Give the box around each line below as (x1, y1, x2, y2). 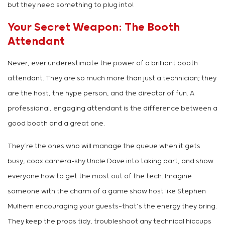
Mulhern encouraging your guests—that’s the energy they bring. (8, 203, 217, 211)
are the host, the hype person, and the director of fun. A (8, 90, 194, 98)
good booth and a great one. (8, 120, 105, 128)
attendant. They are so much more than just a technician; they (8, 75, 216, 83)
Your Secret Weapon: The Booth (8, 21, 180, 34)
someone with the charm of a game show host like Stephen (8, 188, 206, 196)
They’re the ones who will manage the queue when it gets (8, 143, 200, 151)
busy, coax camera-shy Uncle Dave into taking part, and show (8, 158, 213, 166)
